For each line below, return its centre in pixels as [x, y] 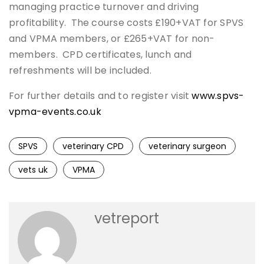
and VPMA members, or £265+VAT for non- [112, 39]
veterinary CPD [93, 146]
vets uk [33, 170]
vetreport [127, 219]
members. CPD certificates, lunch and [100, 55]
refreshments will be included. [80, 71]
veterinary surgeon [187, 146]
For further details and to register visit [100, 96]
